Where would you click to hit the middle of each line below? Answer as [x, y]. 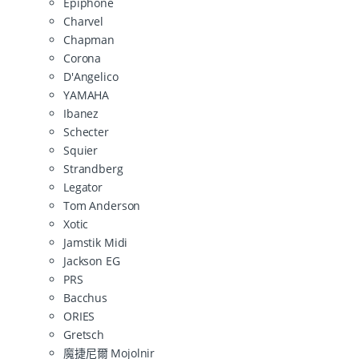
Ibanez [81, 114]
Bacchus [86, 298]
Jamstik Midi [96, 243]
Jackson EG [92, 261]
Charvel [84, 22]
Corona [83, 58]
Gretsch [84, 335]
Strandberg [93, 169]
